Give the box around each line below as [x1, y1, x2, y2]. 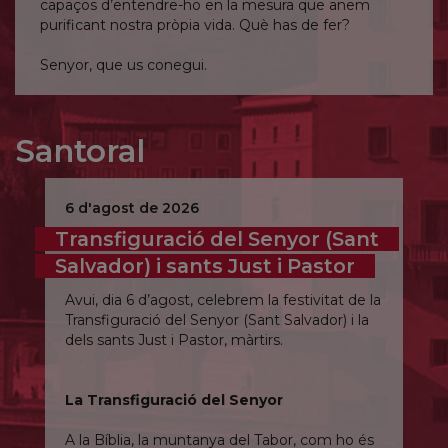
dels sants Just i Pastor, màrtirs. [65, 330, 283, 349]
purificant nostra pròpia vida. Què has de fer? [40, 15, 354, 34]
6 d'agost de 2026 [65, 198, 199, 217]
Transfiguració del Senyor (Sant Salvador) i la [65, 310, 369, 329]
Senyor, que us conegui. [40, 55, 207, 74]
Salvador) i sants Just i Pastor [55, 253, 355, 278]
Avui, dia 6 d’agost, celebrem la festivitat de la [65, 290, 381, 309]
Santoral [15, 131, 145, 170]
